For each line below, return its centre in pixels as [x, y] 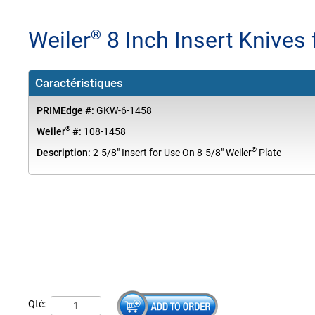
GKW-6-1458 [123, 111]
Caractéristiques [79, 83]
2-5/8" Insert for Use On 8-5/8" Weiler [171, 153]
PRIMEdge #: [65, 111]
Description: [63, 153]
